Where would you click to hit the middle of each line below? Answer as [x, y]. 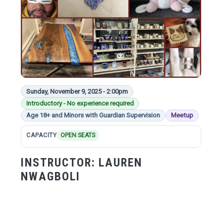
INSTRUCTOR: [59, 162]
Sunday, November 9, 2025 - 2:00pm [77, 91]
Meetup [182, 115]
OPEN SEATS [78, 136]
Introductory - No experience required [80, 104]
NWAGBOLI [50, 176]
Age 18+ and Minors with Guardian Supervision [93, 115]
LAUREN [120, 162]
